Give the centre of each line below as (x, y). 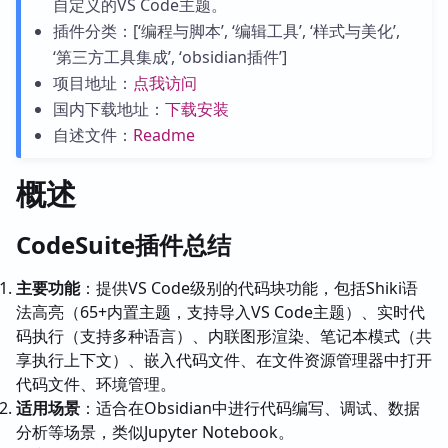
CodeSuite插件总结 (123, 244)
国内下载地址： (108, 109)
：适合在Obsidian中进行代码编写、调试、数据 (250, 408)
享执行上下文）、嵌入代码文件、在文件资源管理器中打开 (224, 360)
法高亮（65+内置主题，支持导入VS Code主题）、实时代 (220, 312)
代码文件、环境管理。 (96, 384)
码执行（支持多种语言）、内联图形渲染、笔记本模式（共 (224, 336)
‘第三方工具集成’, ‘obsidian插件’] (169, 57)
